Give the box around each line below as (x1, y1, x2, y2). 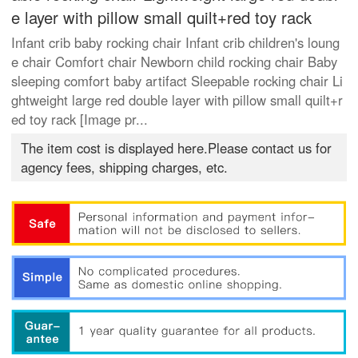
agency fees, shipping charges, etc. (21, 157, 229, 177)
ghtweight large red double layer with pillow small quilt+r (11, 90, 344, 110)
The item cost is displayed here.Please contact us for (21, 138, 332, 158)
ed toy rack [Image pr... (11, 109, 149, 129)
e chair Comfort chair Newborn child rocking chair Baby (11, 52, 338, 72)
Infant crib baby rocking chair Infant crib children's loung (11, 33, 340, 53)
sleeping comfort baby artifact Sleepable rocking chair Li (11, 71, 344, 91)
